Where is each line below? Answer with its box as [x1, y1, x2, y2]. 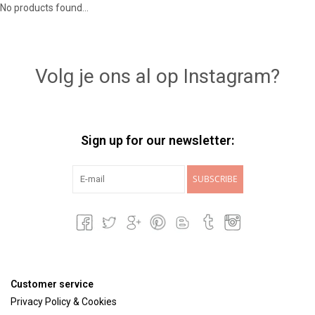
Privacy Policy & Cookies [11, 295, 117, 307]
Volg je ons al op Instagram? [35, 64, 280, 88]
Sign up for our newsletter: [81, 132, 234, 148]
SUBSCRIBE [192, 172, 238, 185]
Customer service [11, 278, 94, 290]
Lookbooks [11, 26, 58, 37]
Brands [11, 65, 42, 77]
